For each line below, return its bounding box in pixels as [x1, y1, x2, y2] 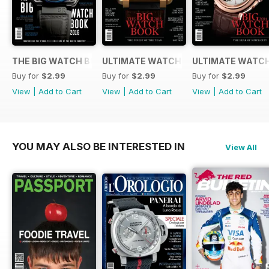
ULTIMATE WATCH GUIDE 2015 [102, 56, 232, 67]
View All [225, 142, 257, 153]
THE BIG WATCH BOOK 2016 [12, 56, 132, 67]
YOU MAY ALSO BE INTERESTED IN [12, 141, 185, 153]
